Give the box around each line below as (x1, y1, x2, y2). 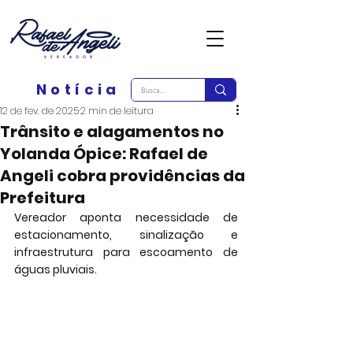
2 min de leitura (80, 104, 154, 117)
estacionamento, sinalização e (14, 227, 238, 243)
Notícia (36, 80, 121, 99)
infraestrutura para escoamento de (14, 244, 238, 260)
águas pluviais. (14, 262, 97, 277)
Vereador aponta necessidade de (14, 210, 238, 225)
